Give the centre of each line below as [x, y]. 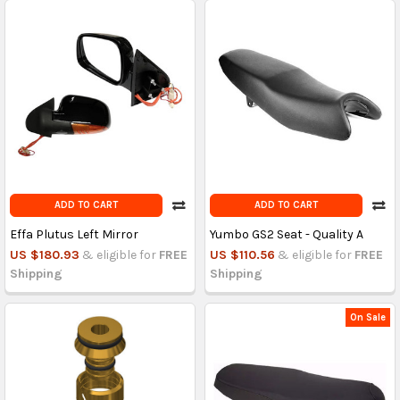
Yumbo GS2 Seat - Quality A [286, 235]
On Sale [368, 317]
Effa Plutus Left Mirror [74, 235]
